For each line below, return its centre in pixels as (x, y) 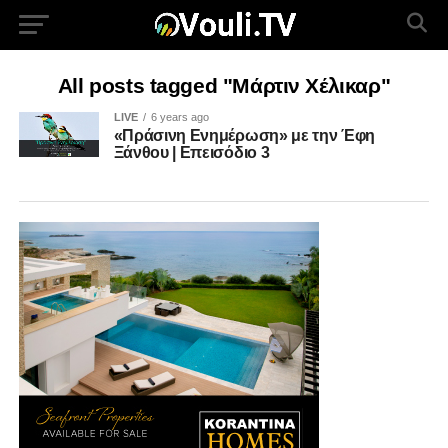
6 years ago (179, 117)
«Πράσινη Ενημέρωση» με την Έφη (244, 135)
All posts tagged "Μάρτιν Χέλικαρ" (224, 85)
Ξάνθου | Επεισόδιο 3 (191, 152)
